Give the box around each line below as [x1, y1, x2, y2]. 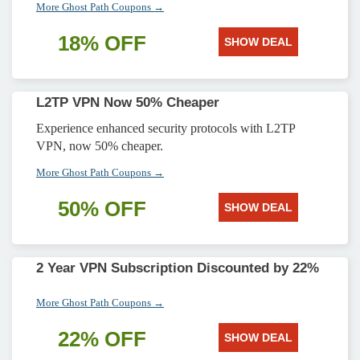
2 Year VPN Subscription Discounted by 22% [36, 260, 319, 276]
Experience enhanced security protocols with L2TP [36, 121, 295, 135]
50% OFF [58, 197, 146, 221]
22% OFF [58, 327, 146, 351]
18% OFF [58, 31, 146, 55]
